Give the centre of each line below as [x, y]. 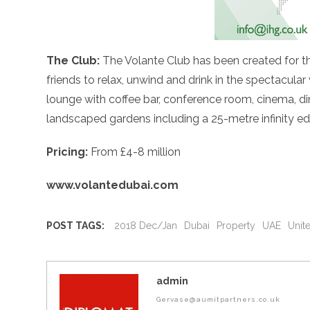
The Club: [73, 61]
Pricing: [67, 152]
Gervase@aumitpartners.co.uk [219, 300]
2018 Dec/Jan [146, 225]
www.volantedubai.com [113, 185]
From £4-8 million [135, 152]
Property [236, 225]
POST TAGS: [76, 225]
